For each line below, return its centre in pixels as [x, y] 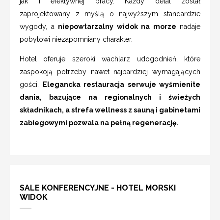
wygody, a [39, 26]
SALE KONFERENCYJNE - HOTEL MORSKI [98, 188]
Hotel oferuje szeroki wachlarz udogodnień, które [110, 59]
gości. [31, 84]
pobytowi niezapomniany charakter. [76, 39]
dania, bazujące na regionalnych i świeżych [110, 97]
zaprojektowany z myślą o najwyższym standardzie [110, 14]
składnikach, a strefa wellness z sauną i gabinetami [110, 110]
